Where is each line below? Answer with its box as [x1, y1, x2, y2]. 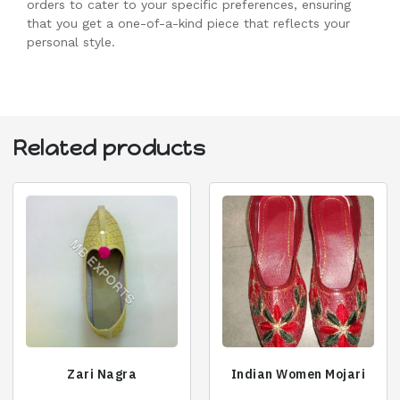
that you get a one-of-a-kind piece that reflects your [27, 15, 350, 30]
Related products [12, 135, 205, 162]
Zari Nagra [67, 366, 137, 383]
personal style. [27, 34, 115, 49]
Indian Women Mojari [230, 366, 366, 383]
